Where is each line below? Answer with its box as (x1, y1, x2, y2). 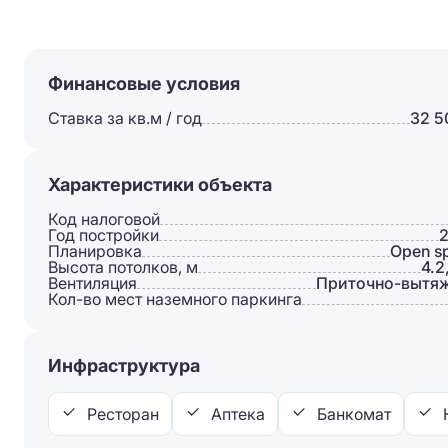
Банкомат (317, 404, 391, 424)
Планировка (48, 241, 142, 261)
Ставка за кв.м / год (48, 108, 202, 128)
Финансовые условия (48, 73, 240, 94)
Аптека (211, 404, 265, 424)
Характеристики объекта (48, 174, 272, 195)
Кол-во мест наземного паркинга (48, 289, 302, 309)
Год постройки (48, 225, 159, 245)
